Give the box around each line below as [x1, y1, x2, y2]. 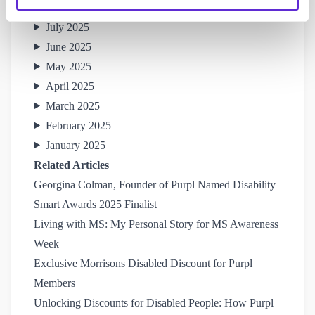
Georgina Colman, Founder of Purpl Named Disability [34, 178, 276, 191]
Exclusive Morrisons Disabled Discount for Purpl [34, 257, 252, 269]
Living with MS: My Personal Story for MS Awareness [34, 217, 278, 230]
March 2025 [45, 99, 100, 112]
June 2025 [45, 40, 91, 53]
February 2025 [45, 119, 111, 131]
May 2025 [45, 60, 91, 72]
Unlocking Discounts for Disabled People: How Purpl [34, 296, 274, 309]
